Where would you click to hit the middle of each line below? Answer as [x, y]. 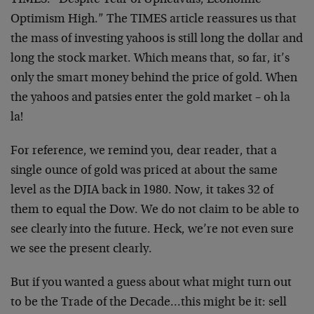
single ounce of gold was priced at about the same [144, 171]
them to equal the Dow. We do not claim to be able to [155, 210]
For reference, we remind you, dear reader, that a [144, 151]
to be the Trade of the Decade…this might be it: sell [149, 303]
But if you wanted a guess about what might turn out [151, 283]
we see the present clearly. [81, 250]
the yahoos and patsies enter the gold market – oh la [150, 98]
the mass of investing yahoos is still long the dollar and [157, 39]
